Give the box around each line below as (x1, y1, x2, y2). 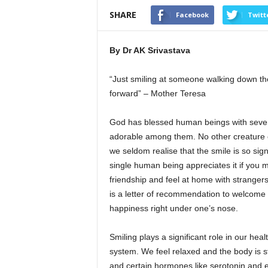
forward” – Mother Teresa (109, 89, 206, 98)
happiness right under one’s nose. (109, 203, 238, 213)
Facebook (175, 10, 209, 19)
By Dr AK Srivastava (109, 45, 190, 55)
